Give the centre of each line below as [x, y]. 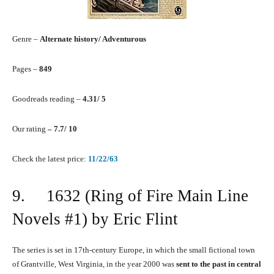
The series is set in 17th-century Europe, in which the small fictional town [134, 250]
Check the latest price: [50, 159]
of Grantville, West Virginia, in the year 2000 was [94, 264]
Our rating [30, 129]
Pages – [26, 69]
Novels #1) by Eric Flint [95, 219]
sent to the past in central [219, 264]
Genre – [26, 39]
